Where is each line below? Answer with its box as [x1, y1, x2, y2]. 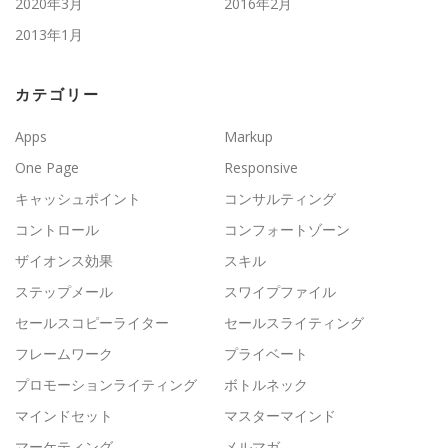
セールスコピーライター [15, 312, 169, 332]
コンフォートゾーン [224, 219, 350, 239]
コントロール [15, 219, 99, 239]
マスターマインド [224, 405, 336, 425]
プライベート [224, 343, 308, 363]
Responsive [224, 157, 298, 177]
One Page [15, 157, 79, 177]
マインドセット [15, 405, 113, 425]
